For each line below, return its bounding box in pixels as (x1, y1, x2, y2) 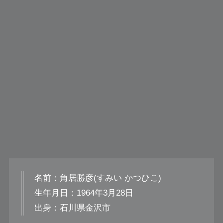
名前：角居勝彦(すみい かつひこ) (34, 173, 161, 183)
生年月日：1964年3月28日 (34, 188, 133, 198)
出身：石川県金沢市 (34, 203, 111, 213)
